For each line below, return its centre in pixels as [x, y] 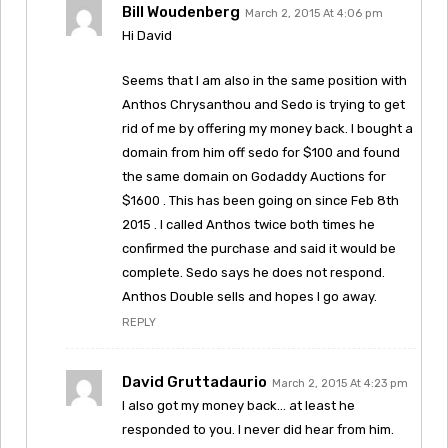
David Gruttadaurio [194, 381]
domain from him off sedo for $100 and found [261, 152]
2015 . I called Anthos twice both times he [248, 224]
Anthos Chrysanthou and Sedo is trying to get [263, 104]
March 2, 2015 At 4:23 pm [340, 383]
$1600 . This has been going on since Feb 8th [260, 200]
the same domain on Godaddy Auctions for [254, 176]
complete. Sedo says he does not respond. [253, 272]
